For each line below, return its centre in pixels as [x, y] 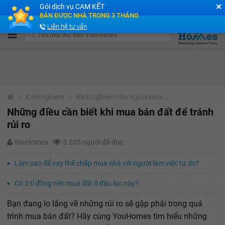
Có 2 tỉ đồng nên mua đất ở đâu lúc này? [77, 184]
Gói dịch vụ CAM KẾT [72, 7]
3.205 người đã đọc [94, 142]
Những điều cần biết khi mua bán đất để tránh [110, 112]
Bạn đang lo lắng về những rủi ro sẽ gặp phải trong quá [105, 204]
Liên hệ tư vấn [67, 26]
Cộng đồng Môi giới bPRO [60, 10]
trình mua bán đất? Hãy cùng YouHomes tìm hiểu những [107, 216]
